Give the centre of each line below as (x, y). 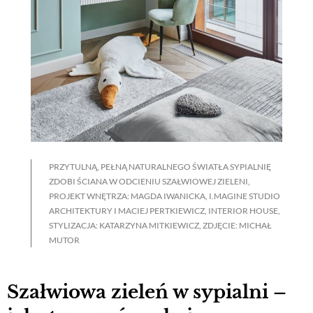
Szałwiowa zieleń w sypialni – (147, 292)
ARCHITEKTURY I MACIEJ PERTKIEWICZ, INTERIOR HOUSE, (165, 211)
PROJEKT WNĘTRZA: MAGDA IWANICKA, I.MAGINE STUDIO (165, 196)
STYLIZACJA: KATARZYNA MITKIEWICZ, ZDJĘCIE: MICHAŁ (160, 226)
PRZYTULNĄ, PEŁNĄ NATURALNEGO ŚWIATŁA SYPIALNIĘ (160, 167)
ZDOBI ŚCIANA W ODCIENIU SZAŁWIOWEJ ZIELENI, (150, 182)
